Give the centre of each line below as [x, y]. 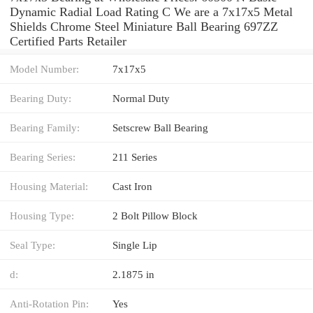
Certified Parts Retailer [68, 41]
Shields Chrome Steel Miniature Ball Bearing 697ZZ [144, 26]
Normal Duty [141, 98]
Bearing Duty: [41, 98]
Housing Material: [49, 186]
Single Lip [135, 245]
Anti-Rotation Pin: [49, 303]
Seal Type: [32, 245]
